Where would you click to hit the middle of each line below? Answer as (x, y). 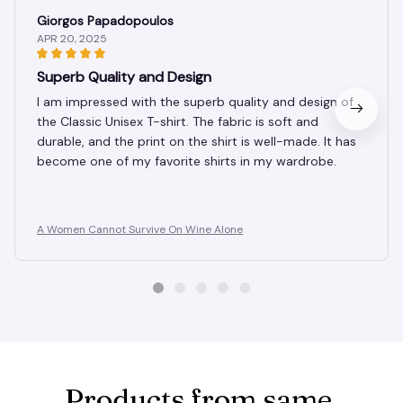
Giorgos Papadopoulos (105, 20)
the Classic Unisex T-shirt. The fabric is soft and (178, 121)
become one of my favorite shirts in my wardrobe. (187, 161)
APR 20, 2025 (72, 38)
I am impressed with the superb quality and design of (195, 101)
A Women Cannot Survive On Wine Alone (140, 229)
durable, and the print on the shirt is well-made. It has (197, 141)
